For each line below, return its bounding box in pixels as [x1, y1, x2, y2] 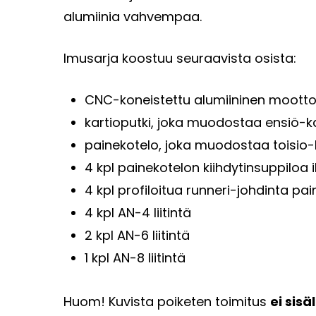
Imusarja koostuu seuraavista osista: [63, 49, 296, 68]
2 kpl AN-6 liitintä [85, 226, 190, 245]
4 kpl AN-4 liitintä [85, 204, 191, 222]
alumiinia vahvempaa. [63, 8, 202, 26]
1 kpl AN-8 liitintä [85, 249, 186, 267]
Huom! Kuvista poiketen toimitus [63, 293, 270, 311]
